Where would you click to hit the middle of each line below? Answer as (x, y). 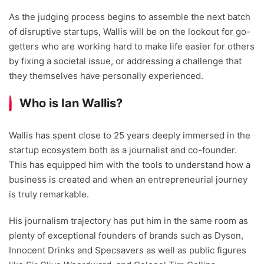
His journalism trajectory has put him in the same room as (128, 221)
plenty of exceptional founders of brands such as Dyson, (126, 236)
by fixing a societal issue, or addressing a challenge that (125, 61)
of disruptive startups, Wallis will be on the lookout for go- (130, 32)
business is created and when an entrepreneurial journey (128, 180)
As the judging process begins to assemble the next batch (130, 17)
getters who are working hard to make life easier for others (132, 47)
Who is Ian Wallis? (71, 103)
